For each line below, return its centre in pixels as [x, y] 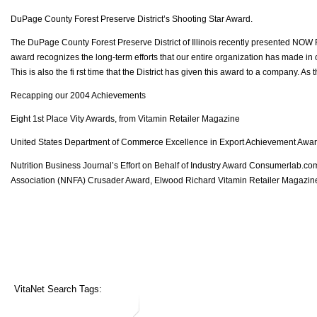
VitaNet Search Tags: [58, 289]
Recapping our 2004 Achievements [78, 95]
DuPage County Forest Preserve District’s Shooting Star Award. [132, 19]
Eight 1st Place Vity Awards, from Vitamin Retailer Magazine [125, 119]
